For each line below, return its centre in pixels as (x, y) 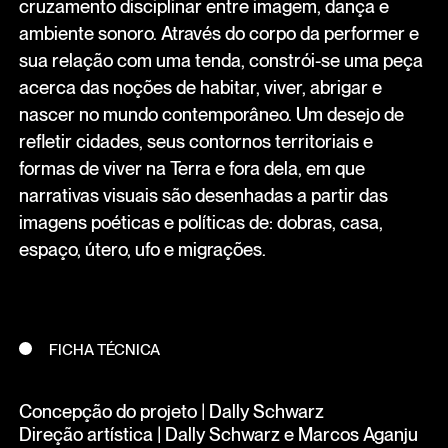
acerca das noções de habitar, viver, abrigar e (200, 86)
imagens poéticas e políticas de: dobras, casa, (200, 221)
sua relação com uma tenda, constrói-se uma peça (220, 59)
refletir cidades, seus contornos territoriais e (195, 140)
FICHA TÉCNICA (105, 350)
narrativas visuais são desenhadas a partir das (203, 194)
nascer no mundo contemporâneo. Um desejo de (211, 113)
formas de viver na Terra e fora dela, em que (191, 167)
